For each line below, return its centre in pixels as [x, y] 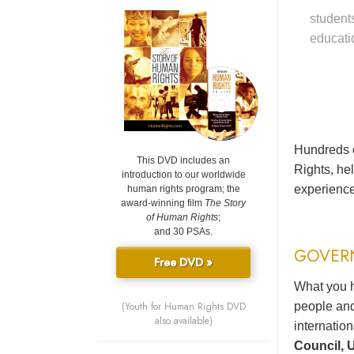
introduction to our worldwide [183, 175]
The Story [225, 203]
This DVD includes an [183, 161]
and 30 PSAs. [183, 232]
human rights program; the [183, 189]
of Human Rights [182, 218]
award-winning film [163, 203]
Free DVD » [183, 263]
